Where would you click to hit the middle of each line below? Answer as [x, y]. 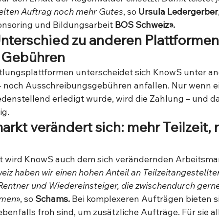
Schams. [53, 199]
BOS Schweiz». [144, 25]
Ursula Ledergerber [178, 11]
